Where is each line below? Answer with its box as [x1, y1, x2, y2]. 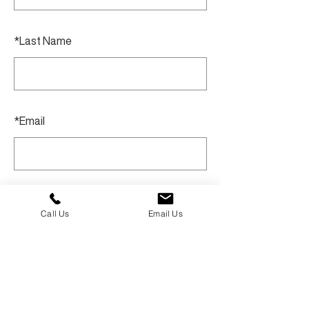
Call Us [41, 208, 70, 219]
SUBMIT [90, 201, 131, 218]
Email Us [148, 208, 183, 219]
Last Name [19, 32, 72, 49]
